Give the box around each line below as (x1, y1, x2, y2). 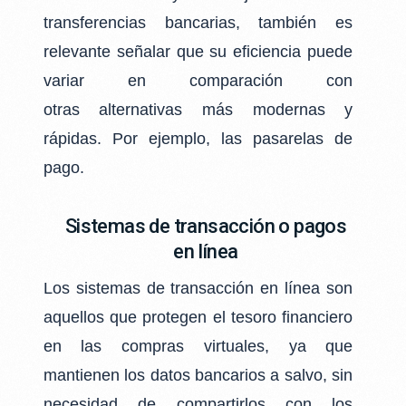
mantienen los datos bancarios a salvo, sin (43, 366, 353, 385)
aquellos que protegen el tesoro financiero (43, 308, 353, 327)
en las (43, 337, 122, 356)
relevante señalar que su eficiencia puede (43, 42, 353, 61)
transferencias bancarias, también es (43, 13, 353, 32)
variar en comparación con (43, 71, 353, 90)
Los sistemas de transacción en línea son (43, 279, 353, 298)
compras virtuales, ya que (121, 337, 353, 356)
